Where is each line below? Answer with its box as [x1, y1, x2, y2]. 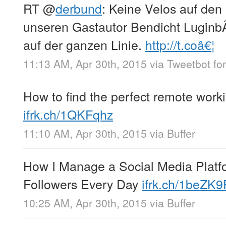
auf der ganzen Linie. [23, 35, 145, 53]
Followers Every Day [23, 175, 142, 193]
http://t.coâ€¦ [145, 35, 214, 53]
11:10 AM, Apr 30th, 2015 [23, 126, 147, 141]
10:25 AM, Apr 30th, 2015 [23, 195, 147, 211]
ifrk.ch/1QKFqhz [23, 105, 113, 124]
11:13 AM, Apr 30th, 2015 [23, 56, 147, 72]
